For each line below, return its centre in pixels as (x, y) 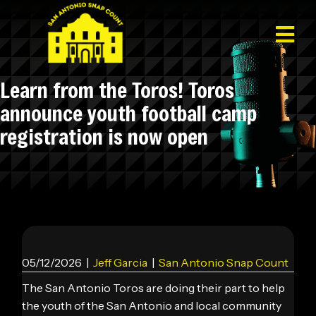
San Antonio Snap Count (224, 262)
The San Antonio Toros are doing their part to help (154, 288)
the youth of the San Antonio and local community (152, 305)
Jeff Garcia (121, 262)
